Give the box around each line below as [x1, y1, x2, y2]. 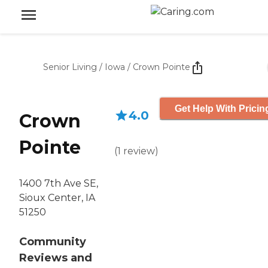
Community [19, 235, 86, 249]
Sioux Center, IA [19, 192, 95, 204]
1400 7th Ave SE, [19, 178, 98, 190]
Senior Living [43, 62, 97, 72]
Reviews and [19, 251, 92, 265]
